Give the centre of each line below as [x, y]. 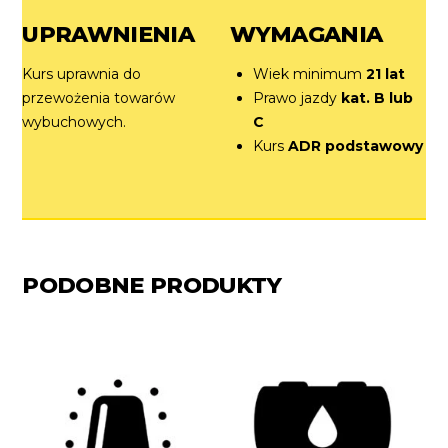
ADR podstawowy [355, 146]
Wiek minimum [309, 74]
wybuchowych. [74, 122]
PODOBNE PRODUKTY [152, 284]
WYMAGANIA [306, 35]
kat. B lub [376, 98]
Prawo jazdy [296, 98]
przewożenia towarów [99, 98]
